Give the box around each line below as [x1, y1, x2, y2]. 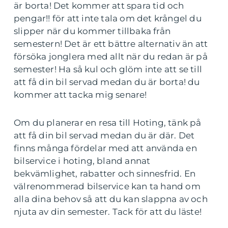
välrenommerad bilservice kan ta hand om [14, 181, 201, 191]
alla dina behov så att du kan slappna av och [14, 193, 208, 204]
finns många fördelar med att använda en [14, 142, 197, 153]
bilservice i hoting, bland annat [14, 155, 151, 166]
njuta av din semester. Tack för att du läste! [14, 206, 202, 217]
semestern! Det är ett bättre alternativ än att [14, 38, 208, 49]
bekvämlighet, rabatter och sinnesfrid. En [14, 168, 196, 179]
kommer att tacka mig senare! [14, 89, 147, 100]
